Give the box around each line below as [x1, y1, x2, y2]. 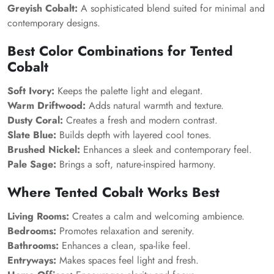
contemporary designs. [7, 16, 100, 30]
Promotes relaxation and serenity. [56, 224, 194, 238]
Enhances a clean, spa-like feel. [59, 239, 191, 253]
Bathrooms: [7, 239, 59, 253]
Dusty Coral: [7, 113, 63, 127]
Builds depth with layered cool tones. [56, 128, 212, 142]
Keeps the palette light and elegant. [54, 84, 203, 98]
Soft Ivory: [7, 84, 54, 98]
